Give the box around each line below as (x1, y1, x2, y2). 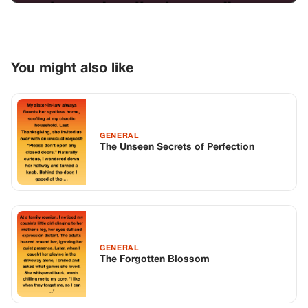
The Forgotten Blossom (100, 254, 210, 264)
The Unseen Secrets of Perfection (100, 142, 254, 152)
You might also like (11, 63, 133, 76)
